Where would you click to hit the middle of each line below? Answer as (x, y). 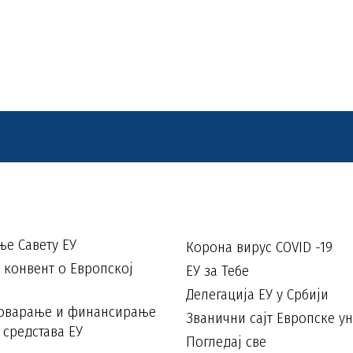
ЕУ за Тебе (217, 271)
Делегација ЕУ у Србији (257, 294)
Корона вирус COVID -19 (259, 247)
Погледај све (226, 342)
